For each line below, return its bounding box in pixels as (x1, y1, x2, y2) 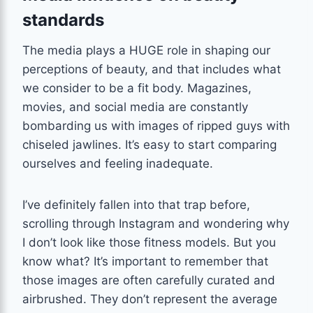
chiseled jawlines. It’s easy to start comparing (22, 137, 277, 152)
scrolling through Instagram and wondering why (22, 216, 289, 231)
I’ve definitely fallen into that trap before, (22, 197, 250, 212)
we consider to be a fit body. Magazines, (22, 80, 252, 95)
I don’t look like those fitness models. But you (22, 235, 276, 249)
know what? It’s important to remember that (22, 254, 268, 268)
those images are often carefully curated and (22, 272, 275, 287)
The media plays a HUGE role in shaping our (22, 43, 270, 57)
